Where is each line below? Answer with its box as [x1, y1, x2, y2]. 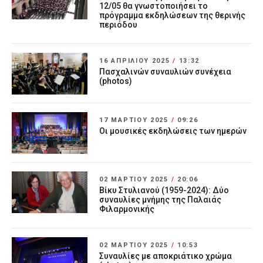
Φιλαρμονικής [99, 204, 155, 214]
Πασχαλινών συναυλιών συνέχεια [99, 66, 232, 76]
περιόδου [99, 19, 138, 29]
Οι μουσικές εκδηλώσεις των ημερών [99, 126, 247, 136]
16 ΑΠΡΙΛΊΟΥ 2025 [99, 56, 173, 65]
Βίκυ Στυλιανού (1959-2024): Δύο [99, 186, 230, 195]
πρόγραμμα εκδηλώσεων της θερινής [99, 10, 246, 20]
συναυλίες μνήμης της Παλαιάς [99, 195, 222, 204]
